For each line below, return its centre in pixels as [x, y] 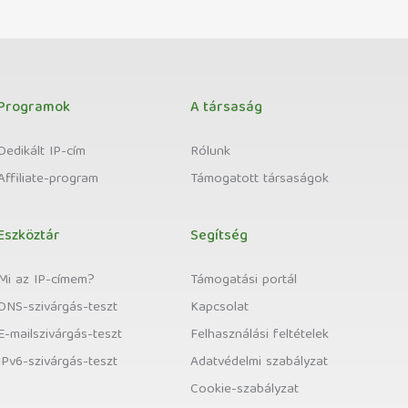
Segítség [219, 237]
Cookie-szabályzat [245, 390]
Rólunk [211, 152]
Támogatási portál [244, 280]
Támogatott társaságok [260, 179]
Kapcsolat [220, 308]
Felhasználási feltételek [260, 335]
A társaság [227, 108]
